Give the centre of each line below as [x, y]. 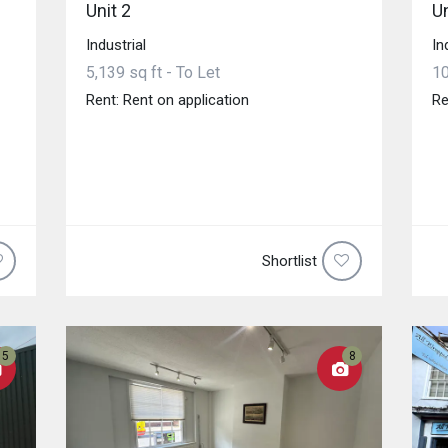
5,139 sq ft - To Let [152, 72]
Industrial [115, 44]
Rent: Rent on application [167, 99]
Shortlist [290, 260]
